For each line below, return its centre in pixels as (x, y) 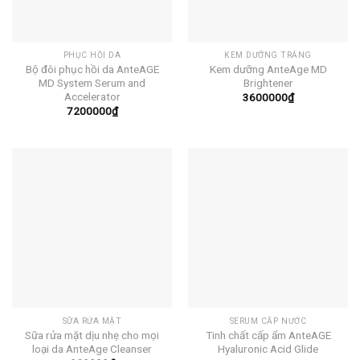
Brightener (268, 82)
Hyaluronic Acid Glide (268, 348)
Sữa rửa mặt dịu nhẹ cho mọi (92, 335)
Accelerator (92, 96)
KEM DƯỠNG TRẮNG (268, 55)
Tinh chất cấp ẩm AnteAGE (268, 335)
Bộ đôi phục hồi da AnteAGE (92, 69)
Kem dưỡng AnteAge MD (268, 69)
